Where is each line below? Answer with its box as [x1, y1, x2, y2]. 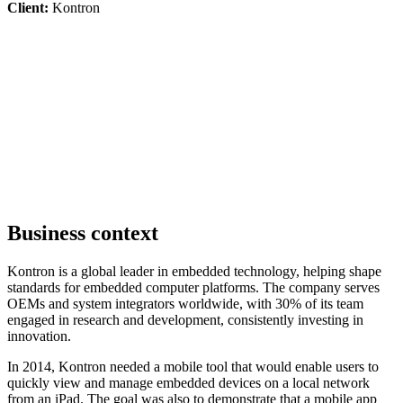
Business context [7, 220, 158, 245]
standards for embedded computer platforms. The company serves [7, 279, 380, 295]
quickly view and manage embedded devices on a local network [7, 374, 370, 390]
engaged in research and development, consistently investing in [7, 311, 363, 327]
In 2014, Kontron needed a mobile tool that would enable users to [7, 358, 379, 374]
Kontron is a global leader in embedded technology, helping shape [7, 263, 381, 279]
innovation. [7, 327, 71, 344]
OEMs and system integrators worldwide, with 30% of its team [7, 295, 363, 311]
